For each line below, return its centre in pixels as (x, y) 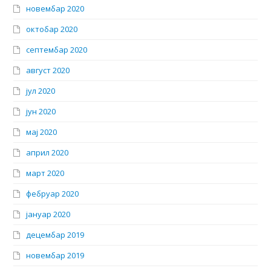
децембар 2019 (55, 235)
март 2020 (45, 173)
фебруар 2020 (53, 194)
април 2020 (47, 153)
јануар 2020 (48, 214)
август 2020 (48, 70)
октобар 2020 (52, 29)
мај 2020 (42, 132)
